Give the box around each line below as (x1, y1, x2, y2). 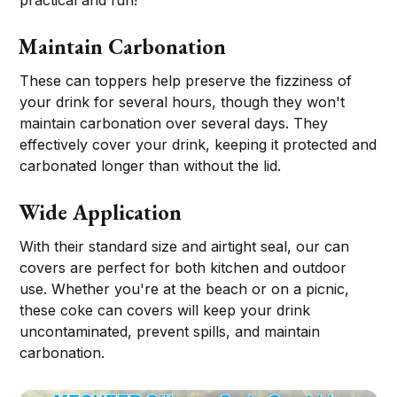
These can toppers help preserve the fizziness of (19, 72, 353, 90)
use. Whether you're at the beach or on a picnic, (19, 280, 350, 299)
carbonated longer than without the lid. (19, 157, 282, 175)
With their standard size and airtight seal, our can (19, 237, 350, 256)
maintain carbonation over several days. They (19, 114, 329, 133)
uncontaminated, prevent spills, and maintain (19, 323, 321, 341)
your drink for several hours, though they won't (19, 93, 346, 112)
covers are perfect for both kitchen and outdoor (19, 259, 347, 277)
